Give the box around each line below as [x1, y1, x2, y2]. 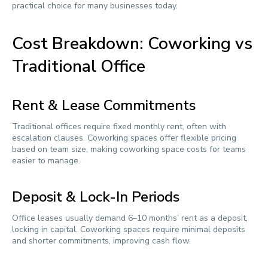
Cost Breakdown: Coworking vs [12, 32, 252, 55]
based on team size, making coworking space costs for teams [12, 144, 246, 155]
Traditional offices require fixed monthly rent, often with [12, 121, 226, 132]
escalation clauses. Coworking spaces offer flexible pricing [12, 132, 236, 144]
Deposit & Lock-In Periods [12, 187, 179, 206]
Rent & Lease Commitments [12, 96, 196, 115]
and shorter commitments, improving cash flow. [12, 235, 191, 246]
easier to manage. [12, 155, 80, 166]
